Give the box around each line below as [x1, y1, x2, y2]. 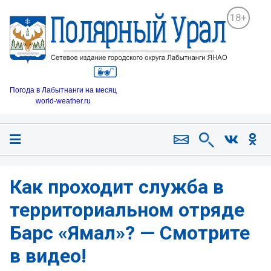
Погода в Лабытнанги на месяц [10, 86, 117, 95]
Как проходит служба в [10, 175, 224, 199]
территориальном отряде [10, 198, 244, 222]
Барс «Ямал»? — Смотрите [10, 221, 250, 245]
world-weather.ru [36, 97, 91, 106]
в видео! [10, 244, 87, 268]
